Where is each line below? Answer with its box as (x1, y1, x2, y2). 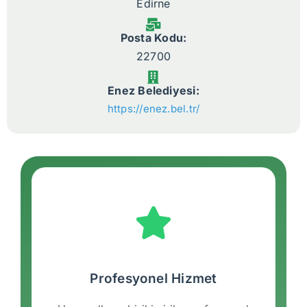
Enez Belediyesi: (108, 84, 199, 98)
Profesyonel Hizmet (90, 271, 217, 287)
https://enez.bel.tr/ (107, 102, 200, 116)
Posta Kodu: (120, 31, 187, 45)
